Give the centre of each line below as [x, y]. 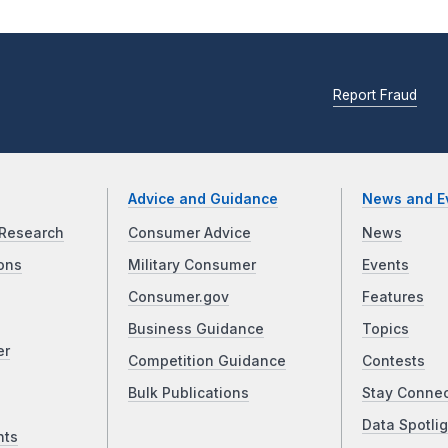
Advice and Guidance [203, 198]
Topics [385, 328]
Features [392, 296]
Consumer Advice [190, 232]
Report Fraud [375, 95]
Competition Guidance [207, 360]
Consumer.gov [179, 296]
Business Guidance [196, 328]
